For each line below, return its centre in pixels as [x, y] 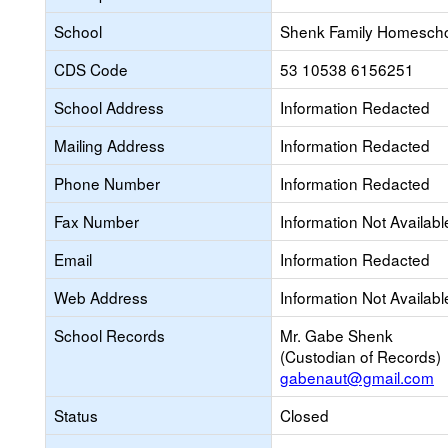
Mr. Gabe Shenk [336, 335]
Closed [304, 415]
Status [76, 415]
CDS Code [91, 69]
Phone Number [107, 183]
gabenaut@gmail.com [357, 377]
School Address [109, 107]
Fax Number [96, 221]
